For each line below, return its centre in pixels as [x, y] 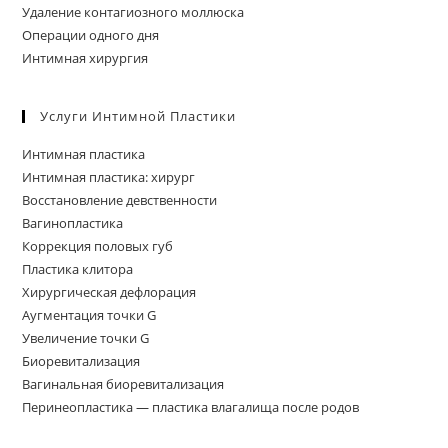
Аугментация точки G [89, 314]
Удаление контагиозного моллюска [133, 11]
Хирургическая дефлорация [109, 291]
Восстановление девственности [120, 199]
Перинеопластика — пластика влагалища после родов [191, 406]
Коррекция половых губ [98, 245]
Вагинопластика [73, 222]
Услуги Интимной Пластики [138, 115]
